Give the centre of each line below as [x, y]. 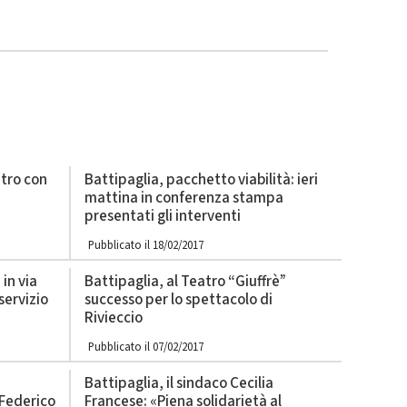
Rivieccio [114, 318]
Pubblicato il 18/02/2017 [146, 245]
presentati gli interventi [163, 216]
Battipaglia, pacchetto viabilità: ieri [201, 180]
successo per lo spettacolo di [179, 300]
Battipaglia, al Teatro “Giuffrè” [185, 282]
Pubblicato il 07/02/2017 [146, 347]
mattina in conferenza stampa [184, 198]
